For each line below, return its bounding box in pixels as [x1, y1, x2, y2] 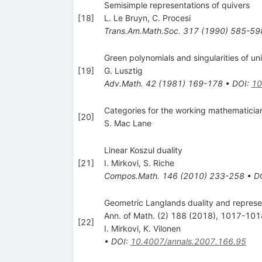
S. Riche [143, 157, 174, 168]
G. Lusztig [104, 65, 143, 75]
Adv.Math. [104, 78, 143, 88]
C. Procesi [151, 12, 191, 23]
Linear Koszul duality [104, 144, 182, 155]
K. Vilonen [143, 223, 181, 233]
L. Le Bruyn [104, 12, 147, 23]
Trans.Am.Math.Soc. [104, 25, 181, 36]
